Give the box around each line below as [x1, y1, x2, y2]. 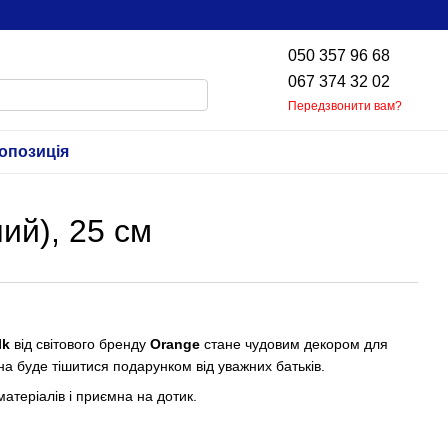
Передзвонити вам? [288, 98, 402, 113]
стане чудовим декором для [200, 336, 388, 352]
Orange [150, 336, 200, 352]
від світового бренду [10, 336, 150, 352]
